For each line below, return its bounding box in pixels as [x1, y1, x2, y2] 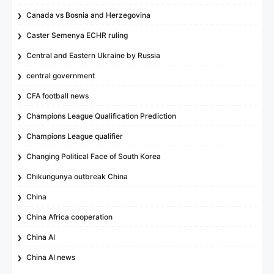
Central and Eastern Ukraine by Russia [26, 50, 161, 60]
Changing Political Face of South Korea [26, 151, 161, 161]
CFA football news [26, 91, 89, 100]
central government [26, 70, 95, 80]
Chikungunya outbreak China [26, 171, 128, 181]
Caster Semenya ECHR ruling [26, 30, 128, 40]
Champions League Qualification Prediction [26, 111, 177, 120]
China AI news [26, 252, 76, 262]
